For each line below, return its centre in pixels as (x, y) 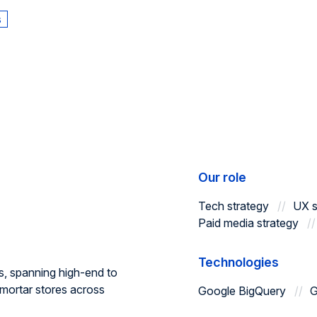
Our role (222, 177)
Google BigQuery (242, 291)
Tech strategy (234, 206)
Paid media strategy (248, 223)
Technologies (238, 262)
